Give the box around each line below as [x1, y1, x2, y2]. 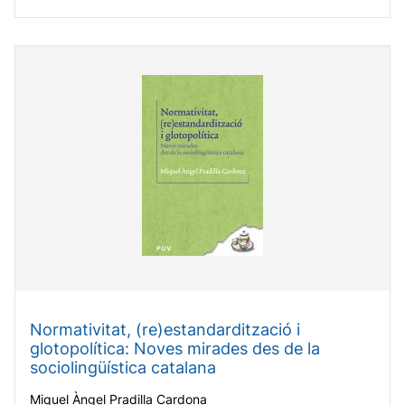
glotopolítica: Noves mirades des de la [30, 339, 320, 359]
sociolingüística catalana [30, 358, 216, 378]
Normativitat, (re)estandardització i [30, 320, 300, 340]
